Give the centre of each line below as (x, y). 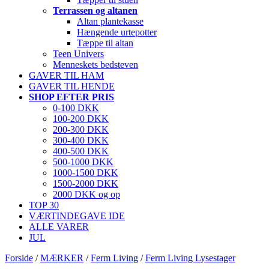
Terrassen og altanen (95, 11)
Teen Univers (78, 54)
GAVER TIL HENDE (72, 86)
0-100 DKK (76, 108)
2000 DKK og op (86, 194)
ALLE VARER (59, 227)
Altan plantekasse (110, 21)
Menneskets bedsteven (95, 65)
